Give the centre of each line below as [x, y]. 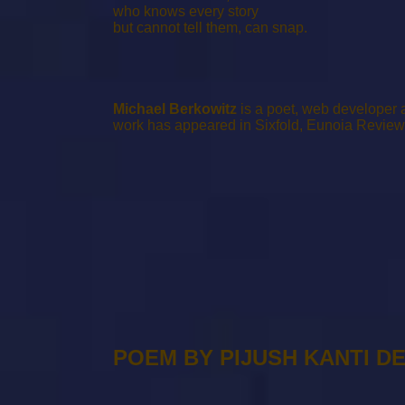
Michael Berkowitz [177, 109]
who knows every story [186, 11]
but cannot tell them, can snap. [210, 28]
